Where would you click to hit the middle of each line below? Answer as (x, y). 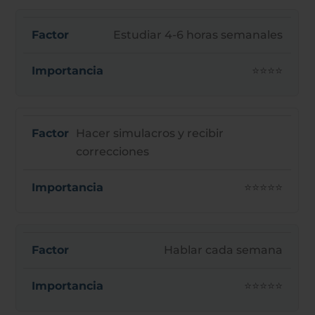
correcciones (113, 151)
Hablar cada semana (224, 250)
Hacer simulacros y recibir (150, 133)
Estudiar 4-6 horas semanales (198, 34)
